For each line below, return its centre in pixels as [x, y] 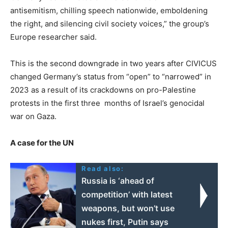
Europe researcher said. [53, 37]
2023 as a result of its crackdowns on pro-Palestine [103, 90]
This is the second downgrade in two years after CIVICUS [113, 63]
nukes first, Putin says [125, 222]
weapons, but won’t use [128, 208]
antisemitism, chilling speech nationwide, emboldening [109, 10]
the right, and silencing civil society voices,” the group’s [110, 23]
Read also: [103, 168]
